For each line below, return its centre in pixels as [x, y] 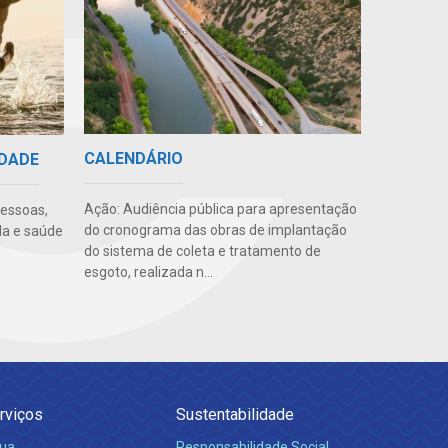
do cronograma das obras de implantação [215, 230]
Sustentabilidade [235, 415]
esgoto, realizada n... [148, 272]
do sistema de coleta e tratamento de [202, 251]
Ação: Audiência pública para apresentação [220, 209]
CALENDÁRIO [133, 159]
